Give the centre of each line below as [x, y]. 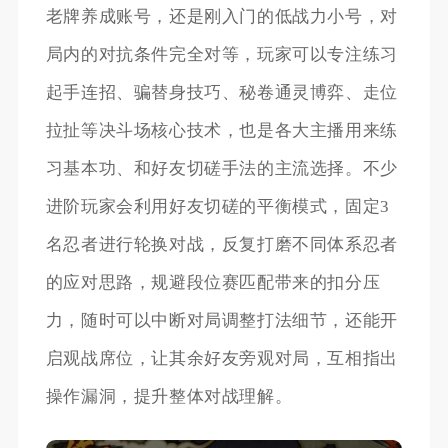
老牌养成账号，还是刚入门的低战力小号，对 [221, 16]
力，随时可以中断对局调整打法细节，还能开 [221, 320]
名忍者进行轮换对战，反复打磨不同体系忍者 [221, 244]
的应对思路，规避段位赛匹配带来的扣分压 [213, 282]
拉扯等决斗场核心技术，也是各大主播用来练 [221, 130]
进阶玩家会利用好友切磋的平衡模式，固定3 [217, 206]
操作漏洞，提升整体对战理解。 [169, 396]
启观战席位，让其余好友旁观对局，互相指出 [221, 358]
